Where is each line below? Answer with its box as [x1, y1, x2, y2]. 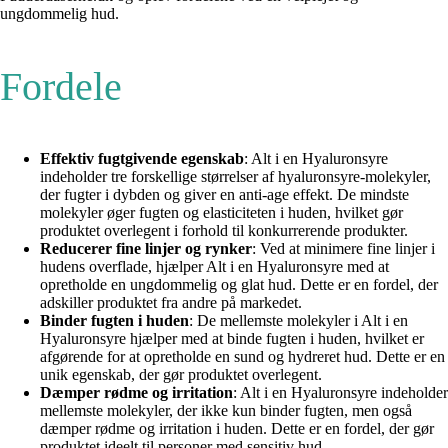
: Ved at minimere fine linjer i [252, 240, 435, 258]
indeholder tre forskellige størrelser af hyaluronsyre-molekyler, [40, 168, 431, 186]
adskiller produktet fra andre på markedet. [40, 294, 302, 312]
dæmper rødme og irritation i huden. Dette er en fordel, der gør [40, 420, 434, 438]
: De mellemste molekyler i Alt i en [189, 312, 408, 330]
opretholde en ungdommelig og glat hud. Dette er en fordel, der [40, 276, 438, 294]
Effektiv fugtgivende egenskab [40, 150, 244, 168]
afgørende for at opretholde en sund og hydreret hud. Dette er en [40, 348, 445, 366]
